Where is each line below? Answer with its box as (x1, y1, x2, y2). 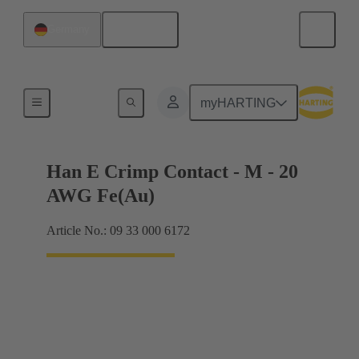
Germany (47, 23, 90, 35)
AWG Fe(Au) (46, 185, 155, 207)
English (124, 22, 167, 37)
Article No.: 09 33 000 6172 (46, 224, 190, 238)
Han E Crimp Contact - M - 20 (46, 161, 298, 183)
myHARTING (200, 95, 276, 110)
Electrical (63, 94, 106, 106)
